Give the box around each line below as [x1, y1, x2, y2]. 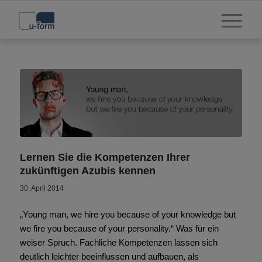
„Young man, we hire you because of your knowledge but [19, 209, 236, 220]
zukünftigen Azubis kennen [19, 165, 156, 177]
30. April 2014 [19, 184, 64, 193]
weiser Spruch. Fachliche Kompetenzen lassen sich [19, 237, 218, 248]
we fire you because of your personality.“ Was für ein [19, 223, 219, 234]
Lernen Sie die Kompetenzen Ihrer [19, 151, 190, 164]
